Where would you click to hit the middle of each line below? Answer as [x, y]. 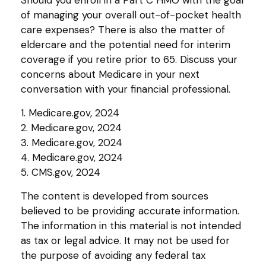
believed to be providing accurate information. [130, 210]
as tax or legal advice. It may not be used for [125, 240]
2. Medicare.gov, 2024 [71, 127]
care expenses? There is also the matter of [123, 29]
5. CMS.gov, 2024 [61, 172]
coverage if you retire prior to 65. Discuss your [129, 59]
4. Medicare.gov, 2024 [72, 157]
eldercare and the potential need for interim [126, 44]
